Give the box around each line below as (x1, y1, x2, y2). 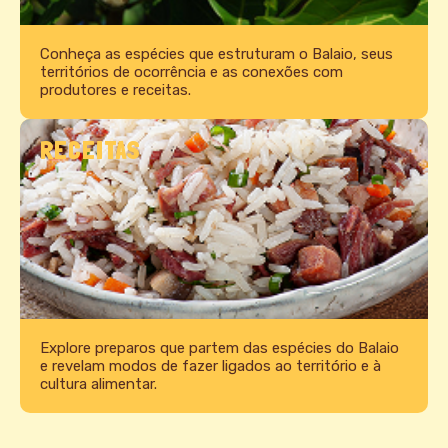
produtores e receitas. (40, 81, 191, 100)
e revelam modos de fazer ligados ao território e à (40, 357, 381, 376)
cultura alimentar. (40, 375, 157, 394)
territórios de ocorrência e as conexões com (40, 63, 343, 82)
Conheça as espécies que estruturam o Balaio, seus (40, 45, 393, 64)
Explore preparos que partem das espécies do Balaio (40, 339, 399, 358)
